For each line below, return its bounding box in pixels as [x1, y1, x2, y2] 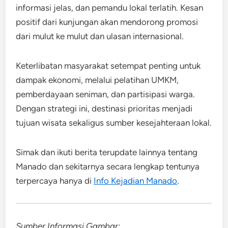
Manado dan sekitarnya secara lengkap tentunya [16, 161, 200, 172]
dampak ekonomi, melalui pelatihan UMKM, [16, 74, 179, 85]
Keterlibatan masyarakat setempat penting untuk [16, 60, 201, 71]
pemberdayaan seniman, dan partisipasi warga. [16, 89, 195, 99]
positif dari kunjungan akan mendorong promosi [16, 16, 198, 27]
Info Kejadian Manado [94, 175, 178, 186]
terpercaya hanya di [16, 175, 94, 186]
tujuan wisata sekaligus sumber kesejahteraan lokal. [16, 117, 212, 128]
